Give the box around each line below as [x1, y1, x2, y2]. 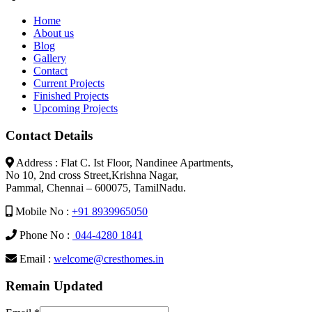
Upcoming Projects [33, 102, 118, 115]
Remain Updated [6, 278, 103, 293]
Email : [17, 252, 54, 265]
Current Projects [33, 77, 104, 90]
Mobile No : [13, 205, 72, 217]
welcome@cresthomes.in [54, 252, 164, 265]
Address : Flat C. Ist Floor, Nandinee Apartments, [14, 156, 233, 169]
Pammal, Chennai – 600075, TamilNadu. [6, 181, 186, 194]
